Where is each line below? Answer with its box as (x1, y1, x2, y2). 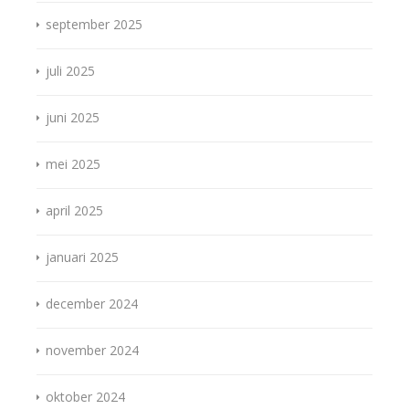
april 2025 (46, 202, 103, 220)
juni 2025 (46, 109, 100, 127)
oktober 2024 (46, 388, 125, 406)
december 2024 (46, 295, 138, 313)
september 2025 (46, 16, 142, 34)
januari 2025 (46, 248, 119, 267)
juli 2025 (46, 62, 95, 80)
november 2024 (46, 341, 139, 360)
